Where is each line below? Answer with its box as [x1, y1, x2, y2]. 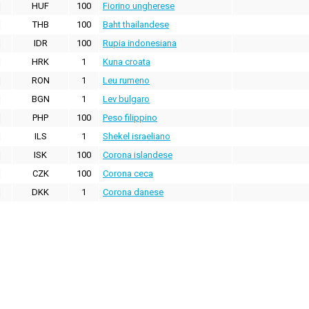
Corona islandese [103, 150, 172, 161]
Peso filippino [103, 112, 157, 123]
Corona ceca [103, 168, 153, 179]
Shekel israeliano [103, 131, 170, 142]
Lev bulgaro [103, 94, 150, 105]
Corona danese [103, 187, 163, 198]
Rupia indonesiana [103, 38, 177, 49]
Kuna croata [103, 57, 150, 68]
